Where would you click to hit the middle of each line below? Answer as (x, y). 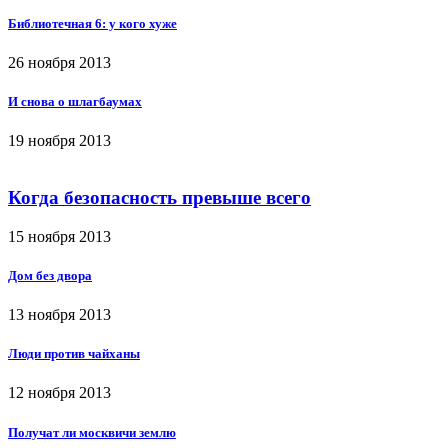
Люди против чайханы (74, 354)
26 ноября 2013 (59, 62)
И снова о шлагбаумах (75, 102)
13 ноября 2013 (59, 315)
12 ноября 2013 (59, 393)
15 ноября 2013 (59, 236)
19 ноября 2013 (59, 141)
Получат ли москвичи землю (92, 432)
